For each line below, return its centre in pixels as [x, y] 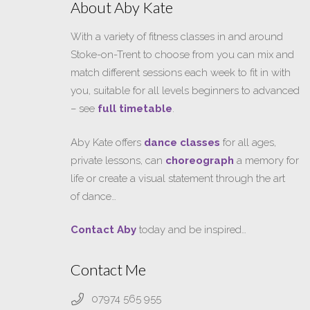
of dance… [93, 196]
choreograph [200, 160]
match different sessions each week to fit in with [181, 73]
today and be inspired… [191, 230]
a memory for [266, 160]
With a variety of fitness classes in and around [177, 37]
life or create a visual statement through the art [178, 178]
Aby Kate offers [107, 142]
